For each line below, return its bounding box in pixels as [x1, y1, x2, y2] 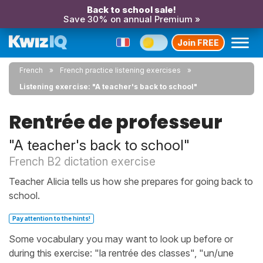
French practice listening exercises [60, 66, 181, 75]
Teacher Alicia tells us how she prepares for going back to [9, 176, 253, 187]
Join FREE [177, 37, 219, 48]
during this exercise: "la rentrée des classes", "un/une [9, 247, 234, 259]
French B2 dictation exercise [9, 154, 156, 168]
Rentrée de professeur [9, 109, 222, 135]
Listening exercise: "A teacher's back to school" [19, 82, 197, 91]
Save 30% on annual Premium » [63, 14, 200, 25]
